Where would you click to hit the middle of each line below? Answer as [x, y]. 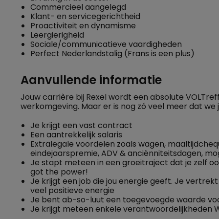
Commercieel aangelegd [78, 7]
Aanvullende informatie [91, 80]
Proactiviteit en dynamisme [83, 26]
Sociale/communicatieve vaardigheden [106, 44]
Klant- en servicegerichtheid [85, 16]
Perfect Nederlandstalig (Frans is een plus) [112, 54]
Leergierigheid [57, 35]
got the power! [59, 172]
